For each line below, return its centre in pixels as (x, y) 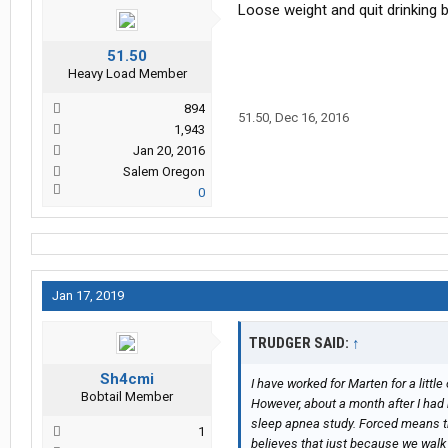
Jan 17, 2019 (88, 296)
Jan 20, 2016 (169, 151)
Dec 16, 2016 (312, 118)
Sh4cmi (127, 379)
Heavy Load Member (127, 74)
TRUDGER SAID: (300, 343)
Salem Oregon (164, 172)
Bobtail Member (127, 397)
